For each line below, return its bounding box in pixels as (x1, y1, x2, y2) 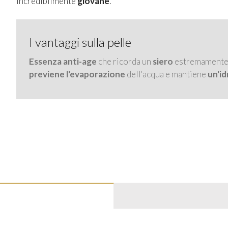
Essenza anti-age (28, 55, 97, 67)
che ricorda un (96, 55, 153, 67)
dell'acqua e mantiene (126, 68, 208, 79)
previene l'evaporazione (28, 68, 127, 79)
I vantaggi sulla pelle (28, 35, 131, 49)
